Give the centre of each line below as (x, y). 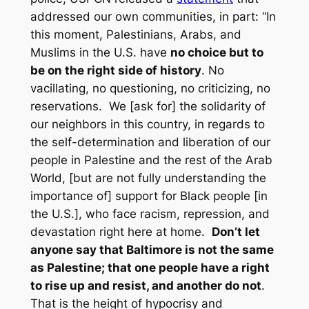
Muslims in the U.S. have (100, 53)
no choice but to (217, 53)
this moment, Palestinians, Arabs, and (136, 35)
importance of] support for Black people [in (149, 196)
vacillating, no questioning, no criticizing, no (150, 89)
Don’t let (236, 232)
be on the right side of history (116, 71)
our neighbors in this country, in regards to (147, 124)
